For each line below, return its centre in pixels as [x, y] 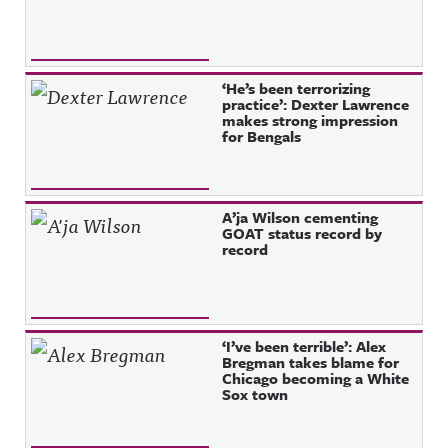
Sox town [255, 394]
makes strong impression [310, 120]
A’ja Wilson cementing [300, 217]
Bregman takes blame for [311, 362]
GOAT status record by [302, 233]
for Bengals [262, 136]
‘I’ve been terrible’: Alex [304, 346]
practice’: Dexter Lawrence [316, 104]
